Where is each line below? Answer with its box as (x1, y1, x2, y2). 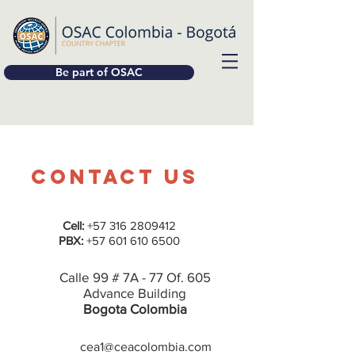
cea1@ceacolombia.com (80, 340, 212, 353)
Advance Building (83, 285, 186, 300)
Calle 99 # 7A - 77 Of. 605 (59, 269, 211, 284)
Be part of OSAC (55, 65, 143, 79)
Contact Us (31, 164, 199, 189)
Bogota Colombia (82, 301, 187, 316)
